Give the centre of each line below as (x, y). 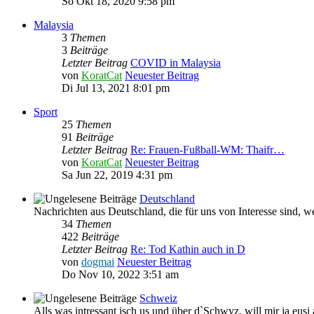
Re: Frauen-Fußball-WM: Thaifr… (207, 150)
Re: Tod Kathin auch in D (188, 250)
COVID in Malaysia (176, 63)
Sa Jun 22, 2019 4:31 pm (117, 175)
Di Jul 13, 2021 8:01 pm (116, 88)
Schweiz (158, 299)
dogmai (98, 262)
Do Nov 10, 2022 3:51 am (120, 275)
